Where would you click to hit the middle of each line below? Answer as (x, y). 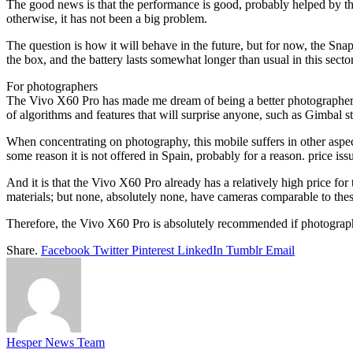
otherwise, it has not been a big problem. (107, 18)
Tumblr (244, 250)
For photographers (52, 86)
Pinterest (153, 250)
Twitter (111, 250)
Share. (22, 250)
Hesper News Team (56, 342)
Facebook (65, 250)
